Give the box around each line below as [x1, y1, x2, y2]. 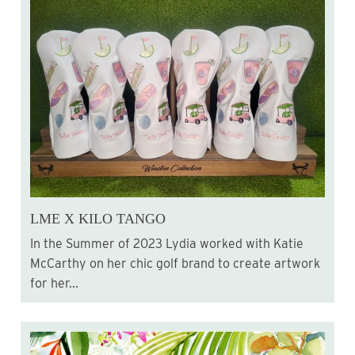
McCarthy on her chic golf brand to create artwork [30, 255, 320, 271]
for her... [30, 275, 78, 291]
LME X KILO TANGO [30, 210, 166, 227]
